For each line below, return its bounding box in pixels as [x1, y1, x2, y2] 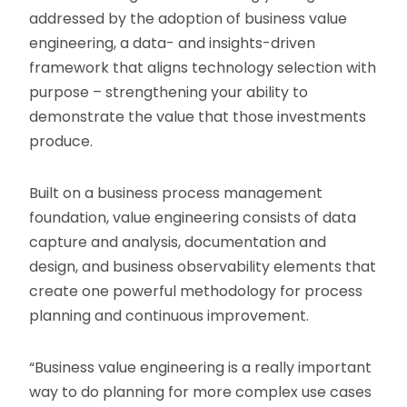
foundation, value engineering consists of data [29, 206, 357, 228]
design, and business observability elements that [29, 255, 377, 277]
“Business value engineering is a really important [29, 356, 372, 378]
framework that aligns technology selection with [29, 56, 377, 78]
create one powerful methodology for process [29, 280, 363, 302]
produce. [29, 130, 94, 152]
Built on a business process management [29, 182, 323, 203]
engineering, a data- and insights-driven [29, 32, 316, 54]
